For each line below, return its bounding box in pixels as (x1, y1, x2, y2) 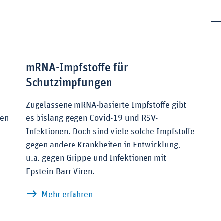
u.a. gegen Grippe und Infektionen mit (25, 154, 166, 163)
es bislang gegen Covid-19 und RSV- (25, 114, 158, 123)
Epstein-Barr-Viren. (25, 167, 95, 177)
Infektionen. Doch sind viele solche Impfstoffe (25, 127, 195, 137)
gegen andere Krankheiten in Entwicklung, (25, 141, 181, 150)
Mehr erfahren (41, 190, 93, 200)
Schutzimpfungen (25, 77, 112, 89)
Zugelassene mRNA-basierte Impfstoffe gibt (25, 101, 186, 110)
